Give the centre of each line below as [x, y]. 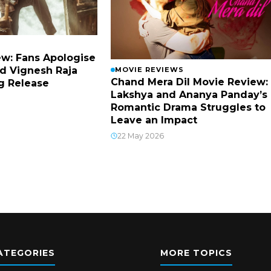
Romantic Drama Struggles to [188, 107]
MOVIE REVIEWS [149, 69]
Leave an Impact [154, 120]
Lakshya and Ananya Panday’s [189, 94]
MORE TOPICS [197, 253]
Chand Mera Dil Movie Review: [189, 82]
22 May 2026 [141, 135]
